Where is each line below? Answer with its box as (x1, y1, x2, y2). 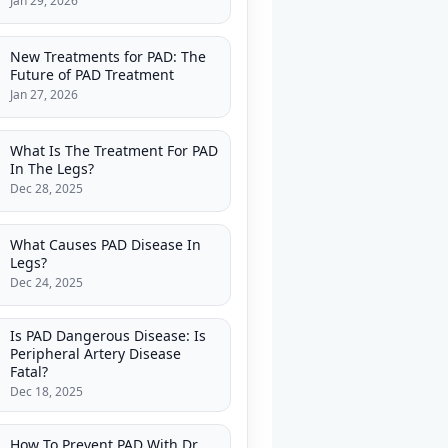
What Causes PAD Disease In (10, 235, 201, 255)
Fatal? (10, 362, 48, 382)
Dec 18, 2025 (10, 383, 83, 401)
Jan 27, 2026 (10, 86, 78, 104)
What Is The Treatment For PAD (10, 141, 218, 161)
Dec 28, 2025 (10, 180, 83, 198)
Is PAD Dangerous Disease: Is (10, 326, 206, 346)
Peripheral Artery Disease (10, 344, 181, 364)
